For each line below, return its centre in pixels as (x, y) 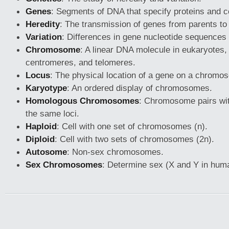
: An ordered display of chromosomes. (140, 88)
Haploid (41, 126)
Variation (44, 37)
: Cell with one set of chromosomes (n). (132, 126)
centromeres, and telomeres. (81, 62)
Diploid (40, 139)
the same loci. (52, 113)
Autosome (46, 152)
